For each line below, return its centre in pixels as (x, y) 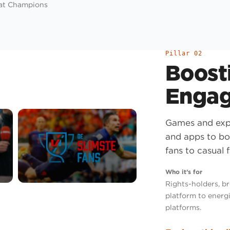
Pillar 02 (184, 53)
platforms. (183, 207)
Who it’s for (184, 172)
